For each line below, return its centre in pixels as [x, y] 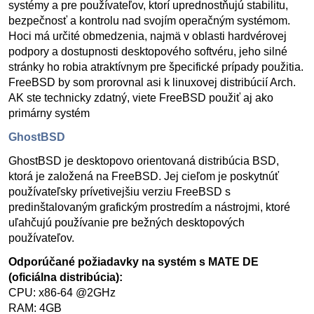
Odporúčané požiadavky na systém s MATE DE [134, 262]
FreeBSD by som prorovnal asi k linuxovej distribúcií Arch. [152, 82]
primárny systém [49, 113]
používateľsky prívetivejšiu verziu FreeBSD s [120, 192]
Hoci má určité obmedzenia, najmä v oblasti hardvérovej [148, 36]
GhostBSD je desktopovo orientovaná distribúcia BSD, [144, 161]
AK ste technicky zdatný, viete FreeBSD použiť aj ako [141, 98]
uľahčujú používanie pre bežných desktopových [127, 223]
